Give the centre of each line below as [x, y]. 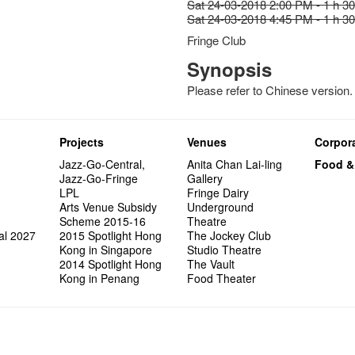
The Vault [211, 264]
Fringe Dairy [218, 193]
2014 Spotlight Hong [111, 264]
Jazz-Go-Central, [103, 164]
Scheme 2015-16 [103, 221]
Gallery [205, 178]
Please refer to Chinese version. [270, 90]
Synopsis [230, 69]
